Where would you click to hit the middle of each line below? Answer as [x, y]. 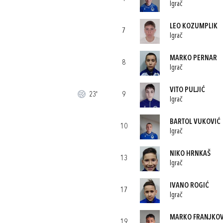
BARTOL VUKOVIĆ [195, 122]
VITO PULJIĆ [187, 90]
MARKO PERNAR [193, 58]
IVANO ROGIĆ [189, 186]
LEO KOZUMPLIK [193, 26]
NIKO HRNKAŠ [190, 154]
